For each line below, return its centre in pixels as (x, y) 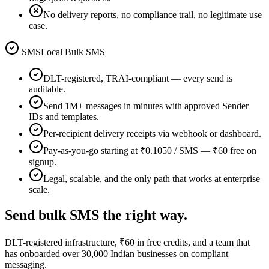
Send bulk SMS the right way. (96, 215)
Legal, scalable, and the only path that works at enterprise (152, 179)
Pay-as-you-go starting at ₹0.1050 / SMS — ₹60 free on (150, 151)
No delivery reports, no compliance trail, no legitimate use (153, 15)
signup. (43, 162)
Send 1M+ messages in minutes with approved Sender (146, 106)
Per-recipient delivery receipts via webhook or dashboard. (152, 134)
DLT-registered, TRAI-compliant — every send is (138, 79)
